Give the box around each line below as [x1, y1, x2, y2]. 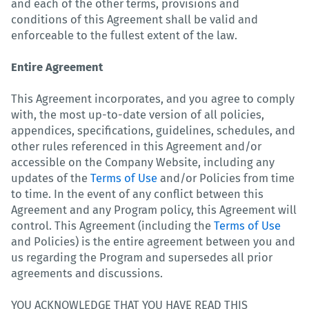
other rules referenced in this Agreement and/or [11, 139, 261, 153]
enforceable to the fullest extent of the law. [11, 28, 237, 42]
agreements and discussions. [11, 266, 163, 280]
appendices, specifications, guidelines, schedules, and [11, 123, 295, 137]
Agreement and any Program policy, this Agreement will [11, 203, 297, 217]
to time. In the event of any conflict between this [11, 187, 263, 201]
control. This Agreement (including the [11, 219, 214, 232]
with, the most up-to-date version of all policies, [11, 108, 264, 121]
